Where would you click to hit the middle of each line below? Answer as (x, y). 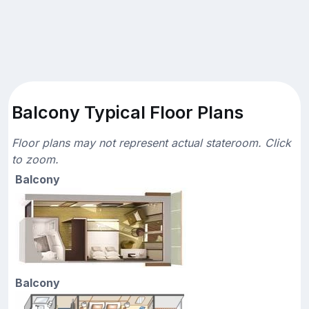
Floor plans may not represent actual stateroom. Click (151, 142)
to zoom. (35, 159)
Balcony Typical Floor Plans (128, 112)
